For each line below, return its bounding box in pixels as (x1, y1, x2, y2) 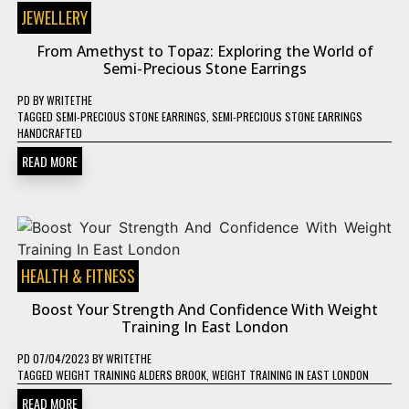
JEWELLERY (21, 5, 88, 29)
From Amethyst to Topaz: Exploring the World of (36, 41, 373, 61)
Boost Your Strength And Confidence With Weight (31, 299, 378, 320)
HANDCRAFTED (17, 125, 82, 141)
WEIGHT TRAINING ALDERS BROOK (56, 367, 206, 383)
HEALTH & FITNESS (21, 264, 135, 288)
